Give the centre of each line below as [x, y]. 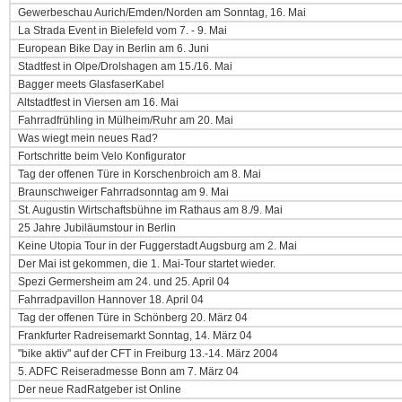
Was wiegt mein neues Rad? [87, 138]
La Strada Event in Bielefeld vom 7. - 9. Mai [121, 31]
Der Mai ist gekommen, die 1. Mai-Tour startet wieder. [145, 264]
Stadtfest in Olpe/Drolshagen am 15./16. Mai [124, 66]
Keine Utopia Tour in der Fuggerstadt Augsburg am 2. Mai [156, 246]
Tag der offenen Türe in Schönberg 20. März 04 [131, 318]
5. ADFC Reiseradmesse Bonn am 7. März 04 [127, 371]
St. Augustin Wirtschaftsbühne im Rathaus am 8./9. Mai [149, 210]
